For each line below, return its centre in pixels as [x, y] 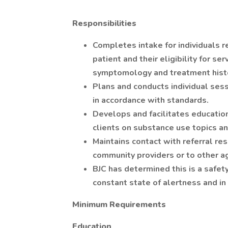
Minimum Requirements [119, 205]
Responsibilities [104, 23]
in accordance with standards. [151, 100]
